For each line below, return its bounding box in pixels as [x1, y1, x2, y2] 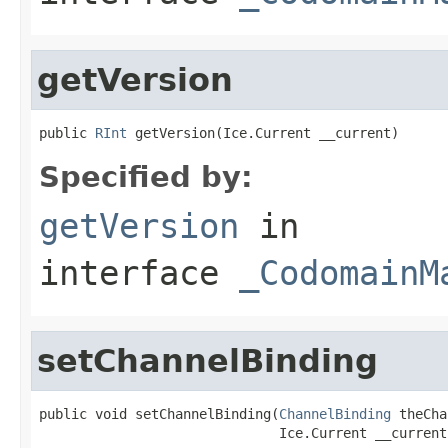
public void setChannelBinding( [39, 405, 279, 422]
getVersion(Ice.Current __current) [127, 124, 399, 141]
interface [39, 252, 239, 293]
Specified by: [39, 159, 253, 194]
